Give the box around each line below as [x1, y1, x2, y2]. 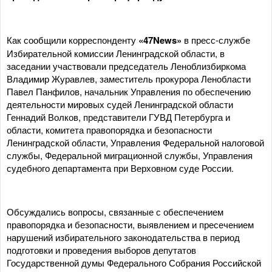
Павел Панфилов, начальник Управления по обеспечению [7, 85, 251, 98]
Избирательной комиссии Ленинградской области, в [7, 47, 225, 59]
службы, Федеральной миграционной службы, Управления [7, 149, 253, 161]
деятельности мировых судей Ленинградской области [7, 98, 233, 110]
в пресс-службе [182, 33, 250, 46]
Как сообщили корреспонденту [7, 33, 138, 46]
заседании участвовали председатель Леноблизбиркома [7, 59, 246, 72]
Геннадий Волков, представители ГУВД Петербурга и [7, 110, 230, 123]
